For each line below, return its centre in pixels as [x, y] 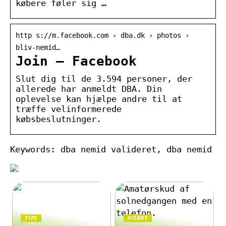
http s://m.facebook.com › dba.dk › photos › [102, 35]
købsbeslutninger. [59, 119]
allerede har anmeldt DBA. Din [89, 89]
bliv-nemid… [38, 47]
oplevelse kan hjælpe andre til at [99, 99]
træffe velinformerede [69, 109]
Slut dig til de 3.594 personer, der [104, 78]
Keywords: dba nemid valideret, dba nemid [111, 149]
